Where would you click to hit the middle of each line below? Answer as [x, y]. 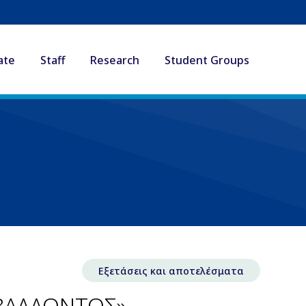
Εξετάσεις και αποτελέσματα [171, 270]
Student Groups [207, 60]
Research [114, 60]
